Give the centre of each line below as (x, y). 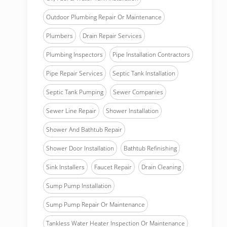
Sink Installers (65, 167)
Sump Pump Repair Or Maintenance (96, 204)
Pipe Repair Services (74, 73)
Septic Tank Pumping (75, 92)
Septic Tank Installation (144, 73)
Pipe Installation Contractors (151, 54)
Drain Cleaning (161, 167)
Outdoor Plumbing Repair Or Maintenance (104, 17)
